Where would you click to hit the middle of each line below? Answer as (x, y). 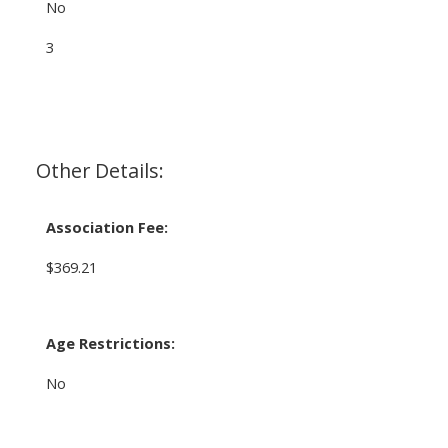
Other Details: (99, 170)
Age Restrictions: (110, 342)
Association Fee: (106, 226)
